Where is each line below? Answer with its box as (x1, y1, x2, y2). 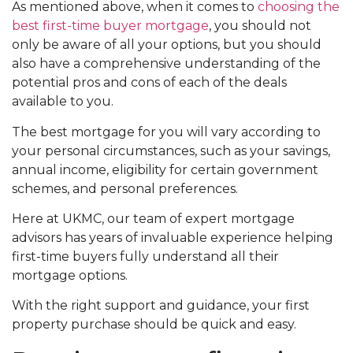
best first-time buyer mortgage (12, 18, 209, 34)
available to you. (12, 94, 113, 110)
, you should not (209, 18, 311, 34)
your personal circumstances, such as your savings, (12, 143, 330, 158)
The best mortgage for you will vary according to (12, 124, 321, 139)
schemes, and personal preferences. (12, 180, 238, 196)
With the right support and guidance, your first (12, 298, 310, 314)
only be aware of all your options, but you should (12, 37, 321, 53)
